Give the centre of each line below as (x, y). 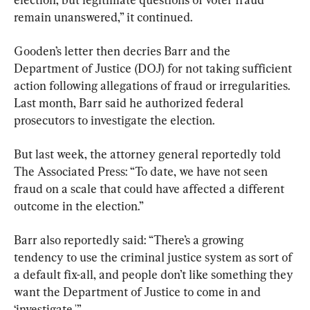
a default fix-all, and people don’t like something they (155, 274)
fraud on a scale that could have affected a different (151, 188)
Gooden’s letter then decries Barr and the (124, 51)
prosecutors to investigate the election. (114, 120)
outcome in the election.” (79, 206)
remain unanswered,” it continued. (103, 17)
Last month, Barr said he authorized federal (130, 102)
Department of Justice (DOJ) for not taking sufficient (154, 68)
